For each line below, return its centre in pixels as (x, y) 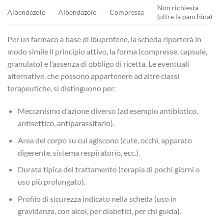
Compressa (127, 12)
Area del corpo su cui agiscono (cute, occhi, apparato (105, 140)
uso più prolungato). (51, 182)
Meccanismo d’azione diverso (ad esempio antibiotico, (108, 111)
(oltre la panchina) (185, 17)
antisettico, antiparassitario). (66, 123)
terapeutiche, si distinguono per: (62, 88)
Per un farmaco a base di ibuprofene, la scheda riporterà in (104, 39)
